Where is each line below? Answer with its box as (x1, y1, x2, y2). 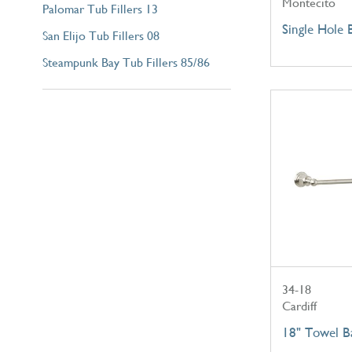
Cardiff (281, 298, 317, 313)
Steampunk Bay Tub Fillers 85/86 (42, 54, 210, 70)
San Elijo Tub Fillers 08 (42, 27, 159, 43)
